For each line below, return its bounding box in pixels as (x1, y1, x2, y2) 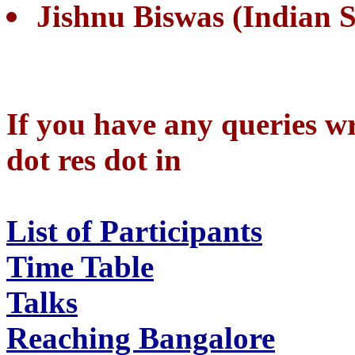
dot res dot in (6, 143, 181, 177)
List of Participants (6, 214, 262, 248)
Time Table (6, 250, 154, 284)
